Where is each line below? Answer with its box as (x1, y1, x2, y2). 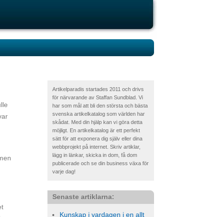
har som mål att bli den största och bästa (52, 103, 148, 108)
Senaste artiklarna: (52, 193, 114, 201)
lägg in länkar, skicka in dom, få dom (52, 152, 137, 158)
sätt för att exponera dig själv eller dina (52, 136, 142, 141)
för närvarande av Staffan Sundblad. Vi (52, 94, 143, 100)
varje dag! (52, 169, 76, 174)
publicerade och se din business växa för (52, 160, 149, 166)
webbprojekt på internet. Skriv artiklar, (52, 144, 140, 150)
